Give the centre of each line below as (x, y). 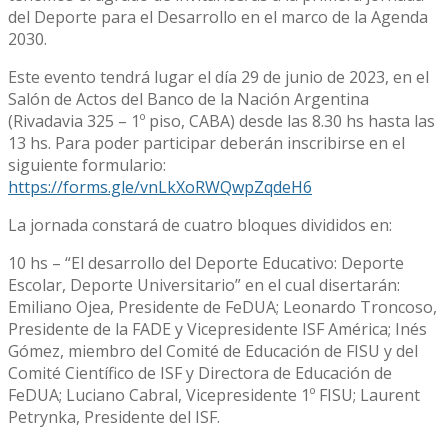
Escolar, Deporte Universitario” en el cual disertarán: (204, 285)
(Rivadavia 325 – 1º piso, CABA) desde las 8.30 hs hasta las (221, 121)
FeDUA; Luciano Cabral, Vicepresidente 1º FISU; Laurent (214, 395)
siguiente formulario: (87, 165)
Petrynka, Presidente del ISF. (114, 417)
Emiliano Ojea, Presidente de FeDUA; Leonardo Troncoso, (222, 307)
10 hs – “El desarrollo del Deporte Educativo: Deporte (206, 263)
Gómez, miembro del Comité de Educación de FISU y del (213, 351)
